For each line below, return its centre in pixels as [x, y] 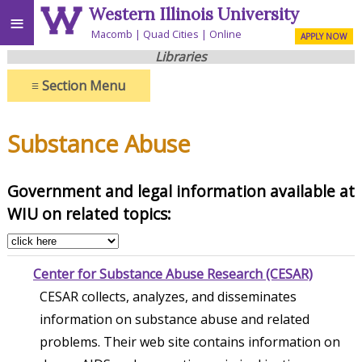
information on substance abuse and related [174, 319]
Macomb [112, 34]
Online [226, 34]
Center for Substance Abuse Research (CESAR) [173, 274]
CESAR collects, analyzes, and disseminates [168, 296]
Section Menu [82, 85]
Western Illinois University [194, 15]
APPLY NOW [324, 36]
